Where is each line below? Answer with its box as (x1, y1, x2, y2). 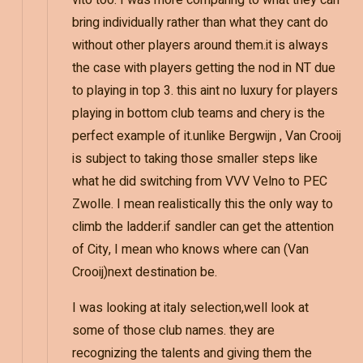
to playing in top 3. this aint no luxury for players (71, 81, 338, 101)
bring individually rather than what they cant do (71, 13, 328, 33)
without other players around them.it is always (71, 36, 328, 56)
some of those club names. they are (71, 321, 275, 341)
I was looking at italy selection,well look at (71, 298, 309, 318)
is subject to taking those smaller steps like (71, 149, 318, 169)
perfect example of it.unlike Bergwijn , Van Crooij (71, 126, 341, 147)
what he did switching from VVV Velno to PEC (71, 172, 327, 192)
